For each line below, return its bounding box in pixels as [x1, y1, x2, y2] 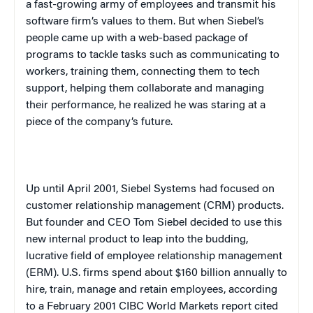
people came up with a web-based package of [26, 33, 248, 45]
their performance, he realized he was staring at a [26, 100, 265, 112]
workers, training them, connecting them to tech [26, 66, 260, 78]
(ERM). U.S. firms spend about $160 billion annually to [26, 268, 287, 279]
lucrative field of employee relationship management [26, 251, 282, 263]
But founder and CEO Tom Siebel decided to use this [26, 217, 282, 229]
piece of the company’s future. [26, 117, 173, 129]
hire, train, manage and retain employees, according [26, 284, 277, 296]
